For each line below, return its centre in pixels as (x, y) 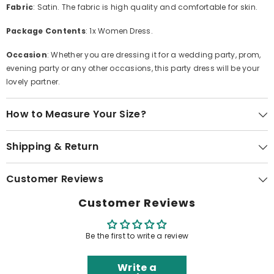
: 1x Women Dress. (119, 31)
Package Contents (46, 31)
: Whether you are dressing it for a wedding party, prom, (154, 55)
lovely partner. (33, 82)
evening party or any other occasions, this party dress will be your (133, 68)
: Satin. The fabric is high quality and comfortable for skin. (146, 7)
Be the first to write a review (137, 236)
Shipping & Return (53, 147)
